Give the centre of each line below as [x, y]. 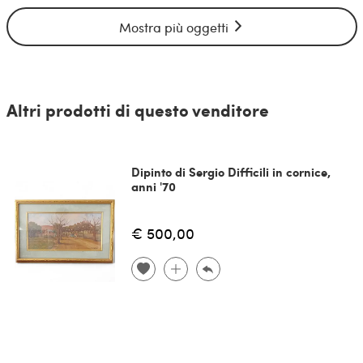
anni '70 [153, 186]
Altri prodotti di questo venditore [137, 109]
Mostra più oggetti [175, 28]
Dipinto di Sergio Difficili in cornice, [231, 171]
